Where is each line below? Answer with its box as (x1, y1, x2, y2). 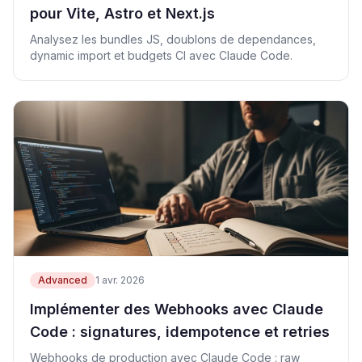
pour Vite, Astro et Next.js (30, 5, 215, 22)
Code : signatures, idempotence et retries (30, 323, 330, 340)
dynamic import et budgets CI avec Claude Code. (30, 48, 293, 62)
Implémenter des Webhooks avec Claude (30, 301, 323, 318)
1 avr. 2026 (95, 274, 145, 286)
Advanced (38, 274, 87, 286)
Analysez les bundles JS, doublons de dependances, (30, 32, 316, 46)
